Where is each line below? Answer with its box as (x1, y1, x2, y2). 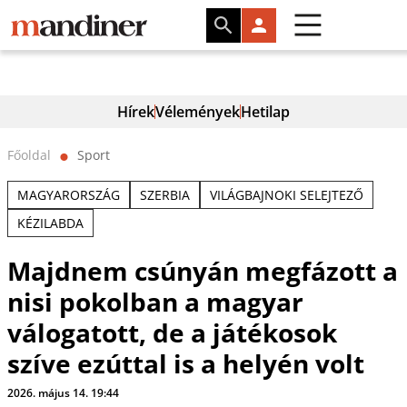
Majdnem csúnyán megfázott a (6, 253, 398, 288)
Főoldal (6, 146, 51, 164)
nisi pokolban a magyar (6, 284, 303, 319)
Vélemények (155, 102, 240, 122)
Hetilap (241, 102, 290, 122)
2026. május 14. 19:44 (6, 385, 119, 401)
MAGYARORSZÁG (16, 186, 120, 203)
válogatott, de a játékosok (6, 315, 337, 350)
